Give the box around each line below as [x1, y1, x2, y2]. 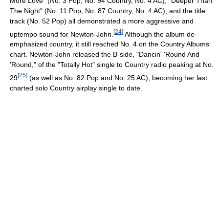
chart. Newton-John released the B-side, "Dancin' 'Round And [10, 50, 199, 59]
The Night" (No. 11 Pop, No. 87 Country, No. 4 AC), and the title [10, 6, 205, 15]
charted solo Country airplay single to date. [10, 84, 142, 92]
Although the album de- [123, 30, 197, 38]
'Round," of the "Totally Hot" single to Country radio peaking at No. [10, 61, 214, 69]
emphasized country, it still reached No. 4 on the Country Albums [10, 40, 209, 48]
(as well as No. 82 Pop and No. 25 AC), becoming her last [27, 73, 207, 82]
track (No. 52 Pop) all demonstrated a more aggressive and [10, 17, 194, 25]
